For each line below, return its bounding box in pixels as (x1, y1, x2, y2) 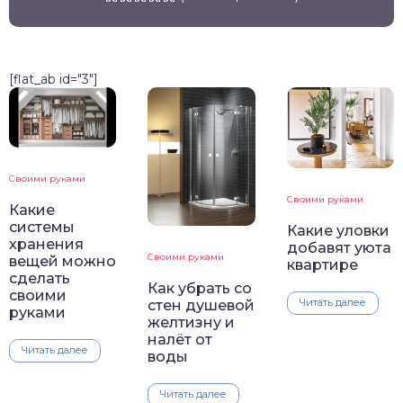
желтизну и (148, 313, 236, 331)
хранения (9, 236, 84, 254)
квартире (286, 255, 358, 273)
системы (9, 219, 75, 237)
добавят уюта (286, 238, 391, 256)
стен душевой (148, 296, 255, 314)
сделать (9, 270, 70, 288)
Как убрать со (148, 279, 253, 297)
